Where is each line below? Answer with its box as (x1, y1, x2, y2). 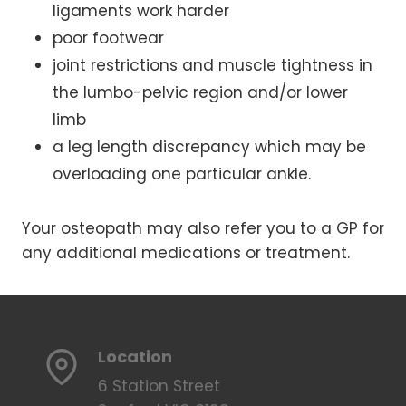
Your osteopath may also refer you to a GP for (22, 217, 384, 239)
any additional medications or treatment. (22, 241, 350, 264)
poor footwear (53, 26, 164, 49)
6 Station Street (98, 375, 220, 397)
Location (98, 345, 172, 368)
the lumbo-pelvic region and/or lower (53, 81, 348, 103)
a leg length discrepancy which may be (53, 135, 366, 158)
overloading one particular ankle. (53, 162, 311, 185)
